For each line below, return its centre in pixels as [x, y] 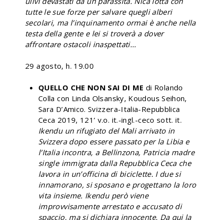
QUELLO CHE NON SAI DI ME [91, 87]
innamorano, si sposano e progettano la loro [117, 184]
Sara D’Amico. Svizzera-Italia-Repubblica [109, 109]
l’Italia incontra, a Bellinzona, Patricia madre [116, 152]
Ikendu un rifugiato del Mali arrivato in [107, 130]
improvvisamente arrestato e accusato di [110, 206]
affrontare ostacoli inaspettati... [81, 44]
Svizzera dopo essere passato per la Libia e [114, 141]
